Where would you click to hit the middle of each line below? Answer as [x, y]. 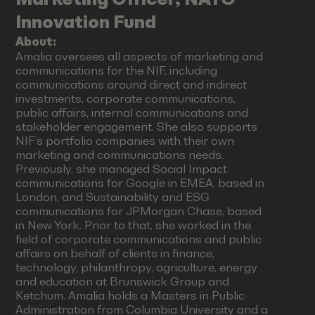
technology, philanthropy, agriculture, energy [137, 268]
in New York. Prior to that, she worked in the [134, 226]
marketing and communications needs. [120, 155]
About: [36, 42]
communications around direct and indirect [131, 85]
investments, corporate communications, [126, 99]
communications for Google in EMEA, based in [140, 184]
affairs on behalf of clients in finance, [115, 254]
